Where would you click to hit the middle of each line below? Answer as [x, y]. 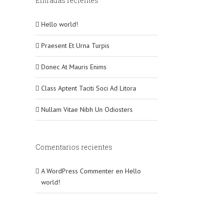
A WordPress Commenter [77, 171]
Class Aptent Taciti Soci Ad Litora [89, 88]
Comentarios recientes [74, 147]
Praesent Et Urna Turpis [75, 46]
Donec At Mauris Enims [74, 67]
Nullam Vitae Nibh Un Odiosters [87, 109]
